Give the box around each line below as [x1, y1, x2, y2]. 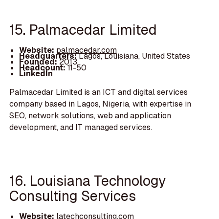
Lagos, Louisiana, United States [78, 50, 190, 61]
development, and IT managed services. [9, 122, 153, 132]
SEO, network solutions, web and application [9, 110, 172, 121]
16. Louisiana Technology [9, 172, 166, 190]
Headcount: [19, 62, 66, 73]
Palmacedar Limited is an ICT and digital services [9, 87, 188, 97]
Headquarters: [19, 50, 79, 61]
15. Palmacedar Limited [9, 20, 157, 39]
